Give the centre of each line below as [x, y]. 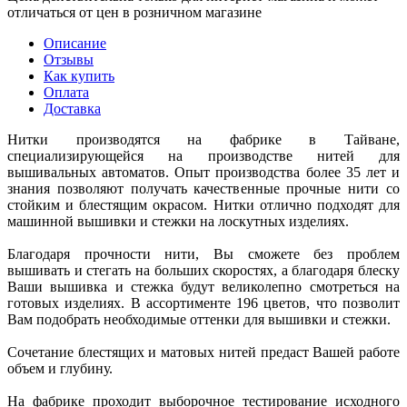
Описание [75, 43]
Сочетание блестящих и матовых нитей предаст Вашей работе [203, 352]
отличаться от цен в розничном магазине [134, 12]
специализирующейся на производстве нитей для [203, 155]
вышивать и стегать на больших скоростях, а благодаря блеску [203, 270]
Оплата [66, 92]
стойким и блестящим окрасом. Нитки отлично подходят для [203, 204]
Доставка [72, 108]
